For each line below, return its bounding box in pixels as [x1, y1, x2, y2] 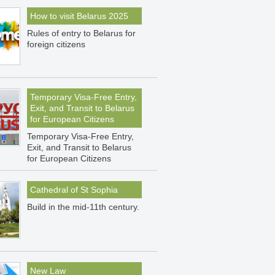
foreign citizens [27, 39, 85, 49]
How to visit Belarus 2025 [30, 11, 128, 21]
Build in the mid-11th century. [27, 202, 139, 212]
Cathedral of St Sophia [30, 185, 118, 195]
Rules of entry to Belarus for [27, 28, 136, 38]
